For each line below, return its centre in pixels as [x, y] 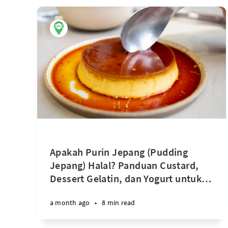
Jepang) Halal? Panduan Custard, [124, 165]
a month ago [70, 203]
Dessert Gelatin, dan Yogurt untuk [126, 178]
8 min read [119, 203]
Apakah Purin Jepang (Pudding [119, 152]
